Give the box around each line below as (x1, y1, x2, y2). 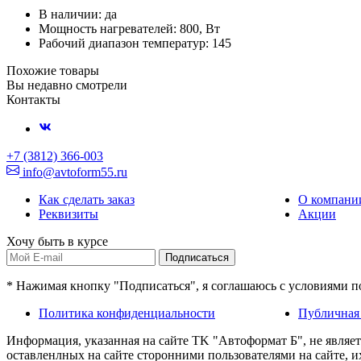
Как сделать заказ (39, 192, 135, 206)
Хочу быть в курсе (6, 234, 108, 248)
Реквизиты (39, 206, 98, 221)
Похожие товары (6, 63, 99, 77)
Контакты (6, 92, 60, 106)
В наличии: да (39, 6, 117, 21)
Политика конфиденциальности (39, 305, 215, 320)
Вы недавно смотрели (6, 77, 127, 92)
